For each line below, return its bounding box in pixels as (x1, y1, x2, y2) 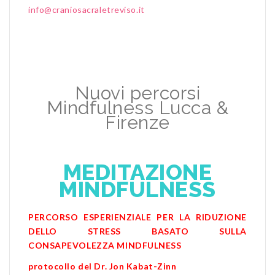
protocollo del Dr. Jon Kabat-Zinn (28, 260, 177, 271)
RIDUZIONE (195, 211, 247, 222)
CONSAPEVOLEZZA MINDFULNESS (28, 239, 182, 250)
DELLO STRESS (28, 225, 122, 236)
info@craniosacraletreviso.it (28, 4, 145, 15)
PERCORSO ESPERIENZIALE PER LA (28, 211, 196, 222)
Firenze (105, 111, 170, 133)
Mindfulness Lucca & (46, 96, 229, 118)
